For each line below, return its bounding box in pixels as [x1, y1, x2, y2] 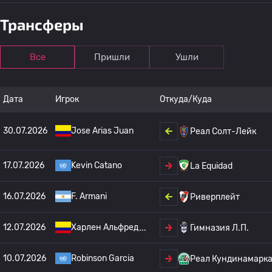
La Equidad [190, 160, 233, 171]
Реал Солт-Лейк [190, 126, 256, 137]
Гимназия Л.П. [190, 222, 249, 233]
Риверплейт [190, 191, 240, 202]
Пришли [94, 52, 130, 63]
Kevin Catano [71, 160, 122, 171]
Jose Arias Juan [71, 126, 134, 136]
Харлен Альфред [71, 222, 138, 233]
